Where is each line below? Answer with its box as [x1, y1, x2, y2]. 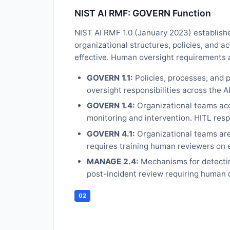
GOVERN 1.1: [87, 72, 133, 83]
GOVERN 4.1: [87, 128, 135, 139]
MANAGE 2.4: [87, 157, 139, 167]
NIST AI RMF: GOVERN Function [74, 7, 211, 18]
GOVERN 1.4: [87, 101, 135, 111]
